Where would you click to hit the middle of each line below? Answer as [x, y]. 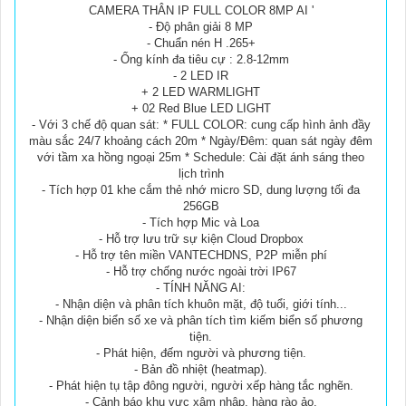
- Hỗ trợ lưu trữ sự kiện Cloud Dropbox [201, 239]
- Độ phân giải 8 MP [201, 27]
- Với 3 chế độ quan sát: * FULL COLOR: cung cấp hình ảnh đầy [201, 125]
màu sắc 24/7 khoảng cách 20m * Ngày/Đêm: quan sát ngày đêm [201, 141]
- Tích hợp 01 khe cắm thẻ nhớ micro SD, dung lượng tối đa [201, 190]
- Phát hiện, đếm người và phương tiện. [201, 353]
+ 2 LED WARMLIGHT [201, 92]
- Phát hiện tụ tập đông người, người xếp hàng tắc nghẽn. [201, 386]
